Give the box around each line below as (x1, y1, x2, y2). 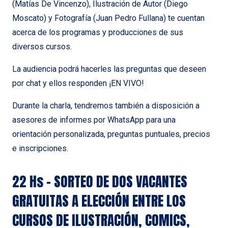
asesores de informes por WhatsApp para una (12, 115, 176, 125)
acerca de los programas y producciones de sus (12, 27, 183, 37)
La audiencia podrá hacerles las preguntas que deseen (12, 64, 206, 74)
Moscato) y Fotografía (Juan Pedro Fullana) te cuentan (12, 13, 205, 23)
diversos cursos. (12, 41, 72, 51)
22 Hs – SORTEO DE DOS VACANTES (12, 170, 187, 192)
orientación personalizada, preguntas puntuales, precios (12, 129, 210, 139)
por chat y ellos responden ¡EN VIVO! (12, 78, 144, 88)
